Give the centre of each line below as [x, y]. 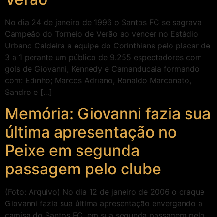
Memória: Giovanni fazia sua [108, 114]
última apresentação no [91, 132]
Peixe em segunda [72, 150]
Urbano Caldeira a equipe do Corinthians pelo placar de [108, 45]
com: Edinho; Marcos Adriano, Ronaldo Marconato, [98, 80]
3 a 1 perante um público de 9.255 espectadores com [103, 57]
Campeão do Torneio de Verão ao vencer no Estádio [101, 34]
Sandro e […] [29, 92]
